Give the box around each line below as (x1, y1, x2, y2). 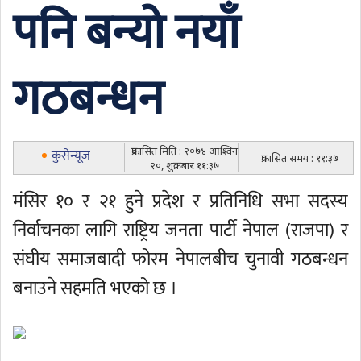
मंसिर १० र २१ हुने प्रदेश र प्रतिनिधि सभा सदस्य (13, 186, 348, 217)
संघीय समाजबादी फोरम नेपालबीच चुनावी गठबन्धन (13, 244, 348, 275)
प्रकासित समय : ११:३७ (260, 151, 338, 165)
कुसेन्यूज (52, 145, 90, 167)
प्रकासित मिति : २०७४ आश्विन (131, 143, 238, 158)
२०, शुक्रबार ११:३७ (150, 158, 219, 172)
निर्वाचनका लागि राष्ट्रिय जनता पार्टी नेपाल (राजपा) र (13, 215, 348, 246)
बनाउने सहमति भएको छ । (13, 273, 177, 304)
